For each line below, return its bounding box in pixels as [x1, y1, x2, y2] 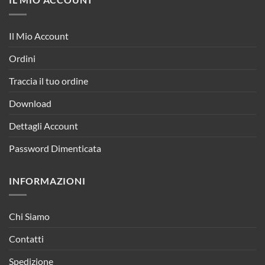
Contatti [9, 233, 44, 245]
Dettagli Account [9, 119, 78, 131]
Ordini [9, 52, 35, 64]
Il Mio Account [9, 30, 69, 41]
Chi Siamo [9, 211, 50, 222]
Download [9, 97, 51, 109]
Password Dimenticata [9, 142, 101, 154]
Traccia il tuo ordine [9, 75, 88, 86]
